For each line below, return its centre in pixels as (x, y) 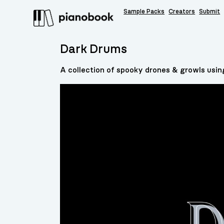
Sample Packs (144, 12)
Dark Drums (94, 49)
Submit (210, 12)
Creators (182, 12)
